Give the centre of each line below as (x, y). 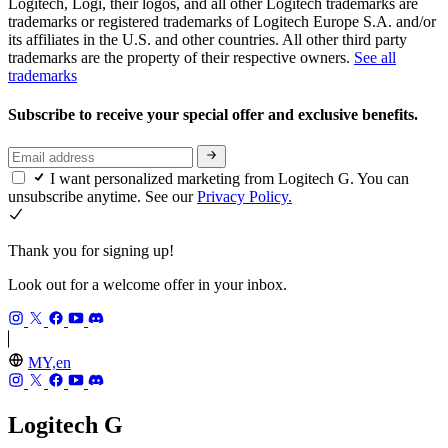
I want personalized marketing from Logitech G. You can (229, 178)
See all (375, 57)
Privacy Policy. (244, 196)
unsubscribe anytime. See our (102, 196)
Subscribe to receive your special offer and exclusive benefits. (215, 115)
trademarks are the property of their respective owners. (181, 57)
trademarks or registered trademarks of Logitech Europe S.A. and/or (222, 21)
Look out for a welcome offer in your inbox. (147, 284)
